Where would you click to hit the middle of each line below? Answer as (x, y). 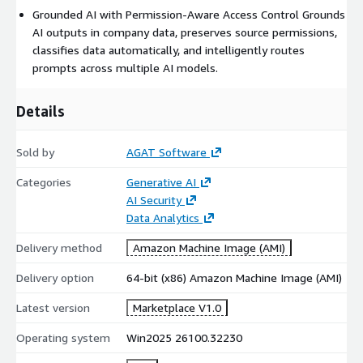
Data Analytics (162, 217)
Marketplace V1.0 (177, 307)
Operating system (63, 337)
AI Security (154, 199)
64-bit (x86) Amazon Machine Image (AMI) (234, 277)
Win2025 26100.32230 (184, 337)
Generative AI (161, 181)
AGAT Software (166, 152)
